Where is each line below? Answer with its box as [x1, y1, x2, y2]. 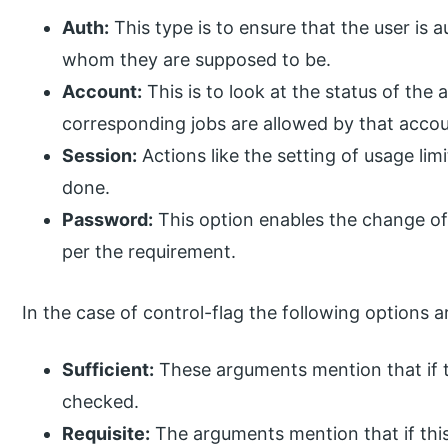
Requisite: [62, 423, 151, 445]
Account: [62, 81, 143, 103]
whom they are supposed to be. [62, 49, 332, 71]
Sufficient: [62, 359, 155, 381]
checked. [62, 391, 140, 413]
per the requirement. [62, 241, 237, 263]
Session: [62, 145, 138, 167]
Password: [62, 209, 154, 231]
